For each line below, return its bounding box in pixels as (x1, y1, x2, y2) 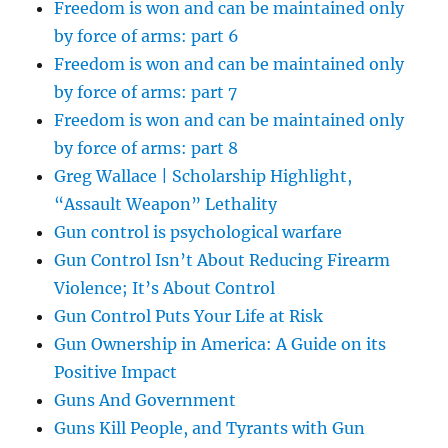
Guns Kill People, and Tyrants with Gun (54, 418, 366, 439)
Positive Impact (54, 362, 178, 383)
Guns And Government (54, 390, 237, 411)
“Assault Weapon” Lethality (54, 194, 278, 215)
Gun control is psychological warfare (54, 222, 343, 243)
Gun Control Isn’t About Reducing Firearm (54, 250, 391, 271)
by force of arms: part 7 (54, 82, 238, 103)
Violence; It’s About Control (54, 278, 276, 299)
